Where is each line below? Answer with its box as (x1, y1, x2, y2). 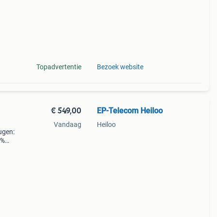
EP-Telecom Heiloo (96, 106, 163, 115)
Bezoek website (96, 63, 143, 71)
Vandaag (53, 121, 81, 128)
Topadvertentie (36, 63, 81, 71)
